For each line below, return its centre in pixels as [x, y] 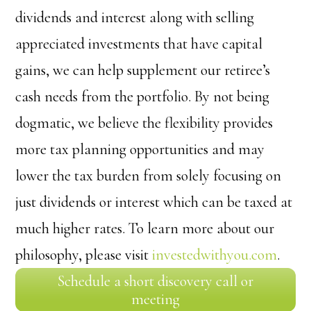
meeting [155, 299]
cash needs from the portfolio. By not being [143, 96]
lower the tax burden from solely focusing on [149, 176]
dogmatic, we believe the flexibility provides [144, 123]
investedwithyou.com [215, 255]
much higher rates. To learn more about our [145, 228]
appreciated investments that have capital [139, 44]
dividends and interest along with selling [135, 17]
